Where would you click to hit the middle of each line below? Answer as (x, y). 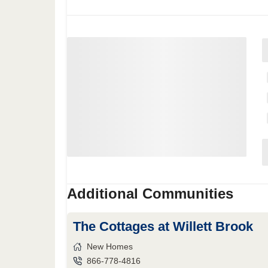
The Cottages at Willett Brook (163, 226)
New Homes (110, 246)
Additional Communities (150, 194)
